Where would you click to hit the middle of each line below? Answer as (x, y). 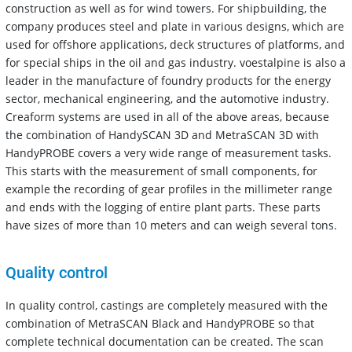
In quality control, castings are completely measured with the (167, 305)
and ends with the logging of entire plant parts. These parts (163, 207)
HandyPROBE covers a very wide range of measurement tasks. (169, 152)
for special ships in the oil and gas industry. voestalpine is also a (176, 62)
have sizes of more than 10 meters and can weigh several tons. (171, 225)
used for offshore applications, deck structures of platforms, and (175, 44)
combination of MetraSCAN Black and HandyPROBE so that (160, 323)
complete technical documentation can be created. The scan (165, 341)
